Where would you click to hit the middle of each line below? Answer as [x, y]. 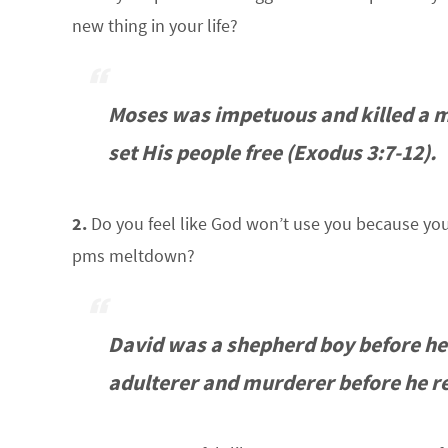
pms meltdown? [133, 255]
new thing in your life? [155, 25]
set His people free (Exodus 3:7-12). [272, 152]
